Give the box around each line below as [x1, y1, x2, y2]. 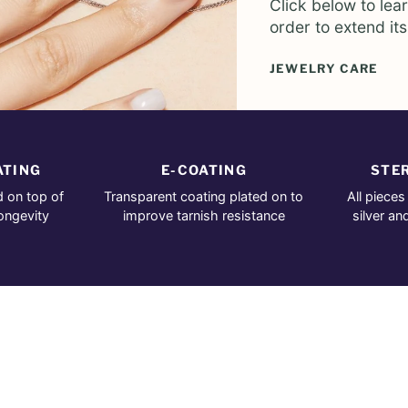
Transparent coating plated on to [104, 189, 304, 205]
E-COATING [161, 162, 247, 178]
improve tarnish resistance [122, 208, 285, 224]
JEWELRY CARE [270, 61, 379, 76]
